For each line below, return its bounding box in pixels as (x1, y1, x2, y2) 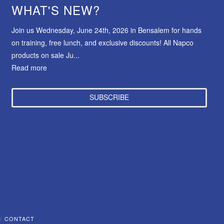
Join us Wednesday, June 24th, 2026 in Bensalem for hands (11, 25, 201, 35)
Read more (11, 62, 47, 73)
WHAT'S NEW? (11, 1, 100, 19)
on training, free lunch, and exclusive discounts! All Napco (11, 37, 193, 48)
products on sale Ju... (11, 50, 79, 60)
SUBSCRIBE (89, 92, 129, 102)
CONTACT (4, 214, 35, 222)
